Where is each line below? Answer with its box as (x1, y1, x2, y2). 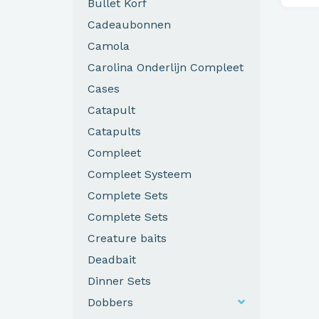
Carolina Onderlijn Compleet (88, 60, 244, 74)
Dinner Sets (88, 273, 151, 288)
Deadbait (88, 252, 136, 266)
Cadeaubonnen (88, 17, 171, 31)
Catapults (88, 124, 141, 138)
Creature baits (88, 231, 167, 245)
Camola (88, 38, 130, 53)
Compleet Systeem (88, 167, 192, 181)
